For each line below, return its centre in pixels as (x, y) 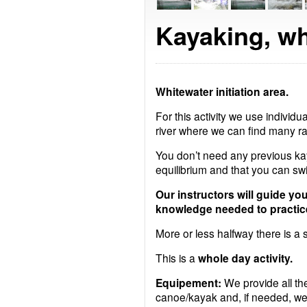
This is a (177, 257)
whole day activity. (245, 258)
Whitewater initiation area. (223, 91)
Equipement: (188, 282)
